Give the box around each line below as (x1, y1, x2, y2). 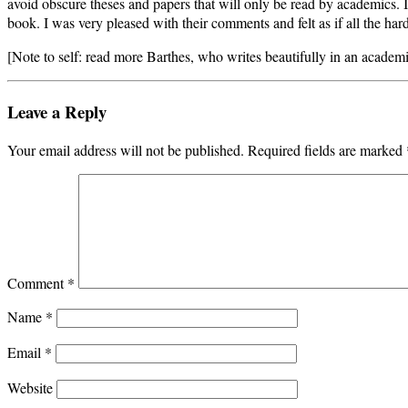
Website (7, 378, 53, 398)
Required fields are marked (248, 140, 406, 160)
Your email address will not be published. (7, 140, 244, 160)
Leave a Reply (7, 98, 107, 124)
